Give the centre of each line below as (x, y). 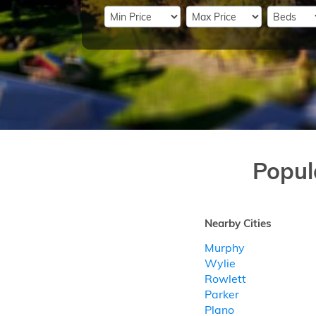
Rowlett (225, 279)
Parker (221, 294)
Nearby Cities (238, 223)
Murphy (224, 248)
